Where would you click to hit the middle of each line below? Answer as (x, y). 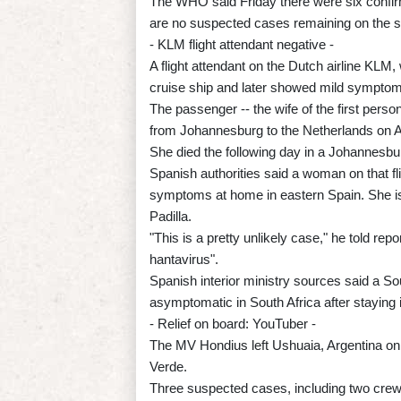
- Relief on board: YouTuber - (233, 323)
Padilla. (171, 216)
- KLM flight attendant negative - (242, 44)
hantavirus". (184, 259)
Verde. (168, 366)
